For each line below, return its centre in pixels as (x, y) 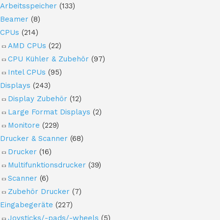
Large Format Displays (49, 112)
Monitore (24, 125)
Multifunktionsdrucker (47, 165)
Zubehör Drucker (39, 191)
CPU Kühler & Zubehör (48, 59)
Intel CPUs (27, 72)
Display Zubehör (38, 98)
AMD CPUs (27, 45)
